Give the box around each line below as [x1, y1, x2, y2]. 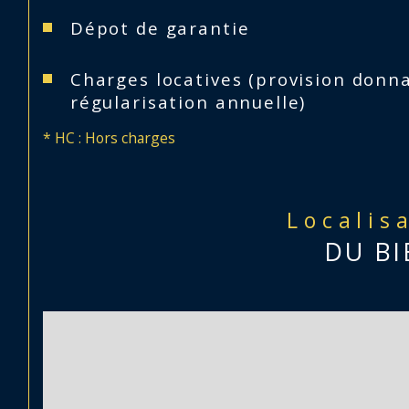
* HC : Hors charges [43, 127, 176, 148]
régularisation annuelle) [69, 89, 307, 113]
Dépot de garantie [69, 16, 250, 39]
